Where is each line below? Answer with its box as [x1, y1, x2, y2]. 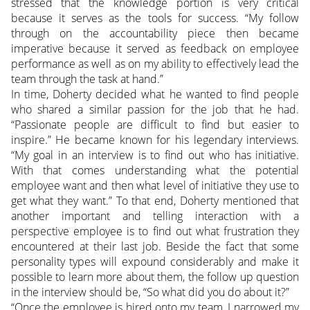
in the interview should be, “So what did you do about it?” [10, 284, 289, 300]
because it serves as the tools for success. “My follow [10, 10, 300, 26]
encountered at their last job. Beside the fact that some [10, 238, 300, 254]
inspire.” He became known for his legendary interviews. [10, 131, 300, 147]
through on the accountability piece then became [10, 25, 300, 41]
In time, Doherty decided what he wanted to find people [10, 86, 300, 102]
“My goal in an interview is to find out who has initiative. [10, 147, 300, 163]
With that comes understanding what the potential [10, 162, 300, 178]
